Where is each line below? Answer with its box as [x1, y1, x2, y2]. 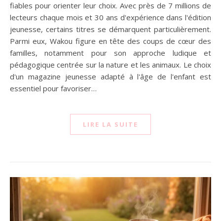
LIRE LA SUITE [83, 119, 138, 129]
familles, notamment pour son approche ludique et [10, 47, 211, 58]
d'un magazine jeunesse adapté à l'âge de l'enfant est [10, 71, 211, 81]
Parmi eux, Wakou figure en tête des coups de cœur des [10, 36, 211, 46]
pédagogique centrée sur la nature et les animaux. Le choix [10, 59, 211, 70]
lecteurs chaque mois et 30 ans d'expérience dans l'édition [10, 12, 211, 22]
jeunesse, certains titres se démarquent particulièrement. [10, 24, 211, 34]
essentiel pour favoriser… [10, 83, 97, 93]
